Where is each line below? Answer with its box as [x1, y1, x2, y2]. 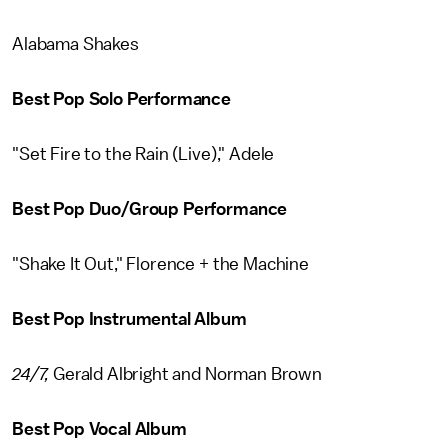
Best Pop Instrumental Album [12, 310, 247, 328]
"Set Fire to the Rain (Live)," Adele [12, 145, 275, 163]
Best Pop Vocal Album [12, 420, 187, 438]
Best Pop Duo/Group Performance [12, 200, 288, 218]
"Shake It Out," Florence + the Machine [12, 255, 309, 273]
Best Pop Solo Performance [12, 90, 231, 108]
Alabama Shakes [12, 35, 139, 53]
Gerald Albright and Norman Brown [49, 365, 322, 383]
